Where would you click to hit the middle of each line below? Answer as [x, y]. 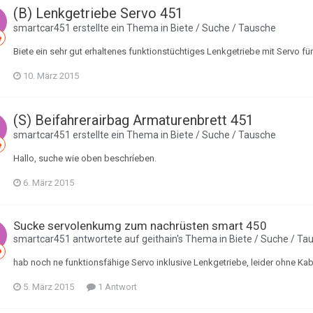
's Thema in [203, 239]
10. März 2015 [51, 76]
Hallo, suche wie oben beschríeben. [85, 158]
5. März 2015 [49, 287]
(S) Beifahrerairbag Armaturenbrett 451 [133, 120]
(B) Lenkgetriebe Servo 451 [98, 13]
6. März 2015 [49, 183]
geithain [159, 239]
